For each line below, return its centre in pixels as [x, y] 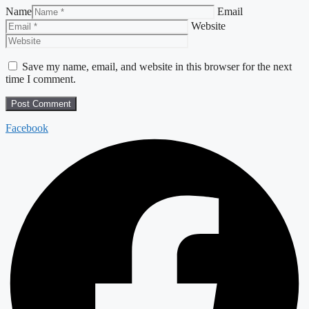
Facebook [27, 128]
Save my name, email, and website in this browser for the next [157, 66]
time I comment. [41, 79]
